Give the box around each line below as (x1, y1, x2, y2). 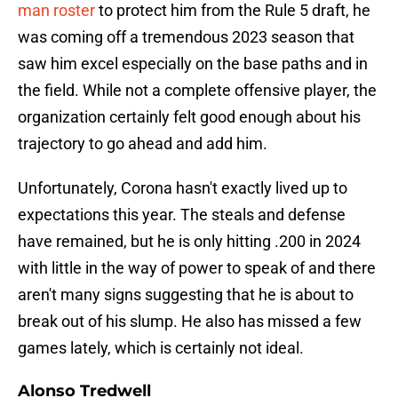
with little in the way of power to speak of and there (18, 259, 376, 278)
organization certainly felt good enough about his (18, 107, 361, 127)
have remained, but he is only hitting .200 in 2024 (18, 232, 361, 251)
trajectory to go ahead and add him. (18, 134, 267, 154)
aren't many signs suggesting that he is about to (18, 285, 354, 305)
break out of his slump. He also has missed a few (18, 312, 362, 331)
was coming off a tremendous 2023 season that (18, 28, 354, 47)
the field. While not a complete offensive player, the (18, 81, 377, 100)
